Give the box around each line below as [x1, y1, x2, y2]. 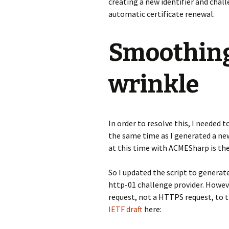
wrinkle [108, 70, 199, 99]
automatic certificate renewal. [108, 9, 215, 19]
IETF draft [108, 204, 143, 214]
